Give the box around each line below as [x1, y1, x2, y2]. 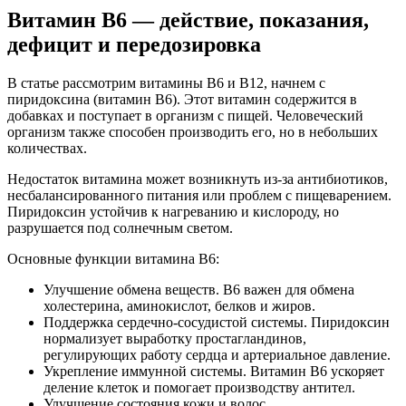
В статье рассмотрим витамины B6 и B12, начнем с [7, 75, 325, 92]
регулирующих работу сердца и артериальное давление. [43, 347, 391, 363]
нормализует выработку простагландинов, [43, 331, 306, 347]
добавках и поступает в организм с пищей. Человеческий [7, 108, 363, 124]
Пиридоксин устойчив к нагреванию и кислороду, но [7, 204, 339, 220]
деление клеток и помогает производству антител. [43, 380, 355, 396]
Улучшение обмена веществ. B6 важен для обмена [43, 282, 354, 298]
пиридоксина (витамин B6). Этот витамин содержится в [7, 92, 357, 108]
